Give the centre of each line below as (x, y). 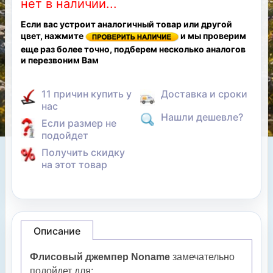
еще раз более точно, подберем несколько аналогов (133, 49)
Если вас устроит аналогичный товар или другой (126, 24)
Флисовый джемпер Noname (100, 257)
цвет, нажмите (53, 36)
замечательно (202, 257)
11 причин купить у (87, 94)
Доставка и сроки (204, 94)
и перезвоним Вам (60, 60)
